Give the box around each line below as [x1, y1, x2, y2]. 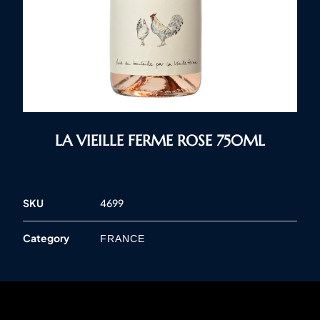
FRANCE [100, 233, 145, 245]
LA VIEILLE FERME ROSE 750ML [55, 131, 265, 150]
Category [23, 231, 69, 245]
